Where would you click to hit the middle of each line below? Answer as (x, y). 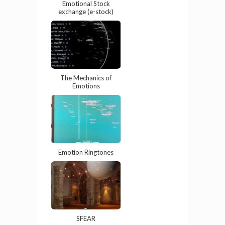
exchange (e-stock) (86, 16)
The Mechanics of (86, 83)
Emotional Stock (86, 8)
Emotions (86, 91)
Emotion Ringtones (86, 157)
